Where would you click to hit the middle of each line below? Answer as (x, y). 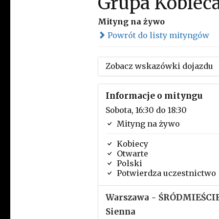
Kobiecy (131, 144)
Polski (128, 163)
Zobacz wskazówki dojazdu (159, 66)
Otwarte (131, 153)
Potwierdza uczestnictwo (165, 173)
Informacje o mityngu (154, 96)
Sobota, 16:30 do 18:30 (146, 110)
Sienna (120, 212)
